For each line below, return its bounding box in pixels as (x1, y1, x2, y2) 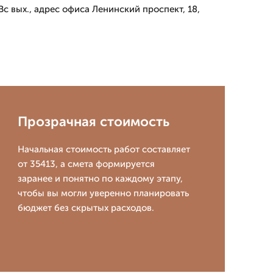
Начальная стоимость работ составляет (17, 144, 190, 155)
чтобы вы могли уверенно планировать (17, 188, 189, 199)
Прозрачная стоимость (17, 113, 169, 130)
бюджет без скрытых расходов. (17, 202, 154, 213)
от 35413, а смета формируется (17, 158, 155, 169)
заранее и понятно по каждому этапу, (17, 173, 183, 184)
